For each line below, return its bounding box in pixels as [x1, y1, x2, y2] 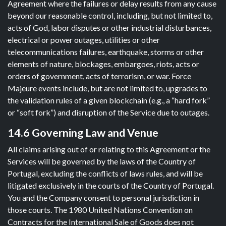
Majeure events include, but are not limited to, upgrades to [8, 83, 207, 93]
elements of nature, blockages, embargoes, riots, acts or [8, 59, 199, 69]
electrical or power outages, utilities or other [8, 35, 160, 44]
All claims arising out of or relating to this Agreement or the [8, 144, 210, 154]
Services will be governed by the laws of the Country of [8, 156, 196, 166]
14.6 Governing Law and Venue [8, 126, 158, 139]
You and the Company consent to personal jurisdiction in [8, 193, 199, 202]
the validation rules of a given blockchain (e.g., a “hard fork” [8, 95, 210, 105]
